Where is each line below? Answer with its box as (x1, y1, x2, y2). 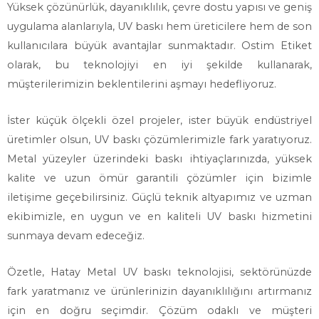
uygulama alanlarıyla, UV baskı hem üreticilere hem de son (7, 20, 312, 33)
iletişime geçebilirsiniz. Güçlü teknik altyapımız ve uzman (7, 191, 312, 204)
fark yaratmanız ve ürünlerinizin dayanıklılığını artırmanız (7, 285, 312, 298)
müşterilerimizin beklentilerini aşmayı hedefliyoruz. (7, 78, 276, 90)
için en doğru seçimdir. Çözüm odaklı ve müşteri (7, 304, 312, 317)
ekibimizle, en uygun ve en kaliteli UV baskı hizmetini (7, 210, 312, 223)
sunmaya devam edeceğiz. (7, 229, 145, 242)
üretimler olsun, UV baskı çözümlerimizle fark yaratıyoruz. (7, 133, 312, 146)
